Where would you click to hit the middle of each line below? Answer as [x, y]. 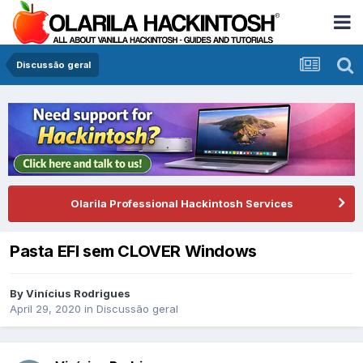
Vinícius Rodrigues [78, 294]
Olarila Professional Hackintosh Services [181, 203]
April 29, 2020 [45, 309]
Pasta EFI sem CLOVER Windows [133, 251]
